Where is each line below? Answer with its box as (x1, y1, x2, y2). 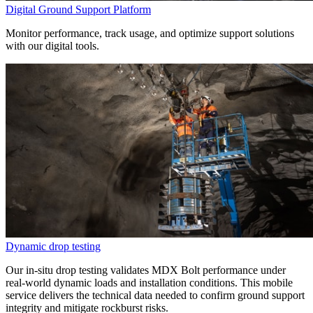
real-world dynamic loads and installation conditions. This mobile (6, 276, 293, 289)
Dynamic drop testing (6, 240, 101, 252)
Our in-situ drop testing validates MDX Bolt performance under (6, 263, 286, 276)
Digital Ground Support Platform (6, 3, 151, 15)
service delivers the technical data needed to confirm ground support (6, 289, 305, 301)
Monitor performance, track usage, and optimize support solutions (6, 27, 294, 39)
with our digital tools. (6, 39, 99, 52)
